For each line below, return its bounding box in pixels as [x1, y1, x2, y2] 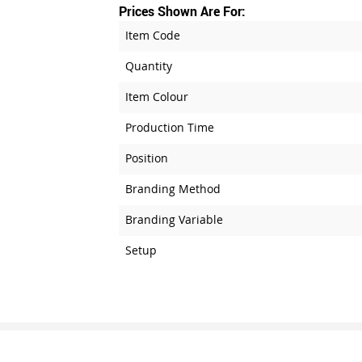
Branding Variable [124, 212, 223, 227]
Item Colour [124, 89, 188, 104]
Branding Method [124, 181, 221, 196]
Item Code [124, 27, 180, 43]
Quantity [124, 58, 172, 74]
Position [124, 150, 168, 166]
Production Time [124, 120, 214, 135]
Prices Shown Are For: [118, 2, 246, 20]
